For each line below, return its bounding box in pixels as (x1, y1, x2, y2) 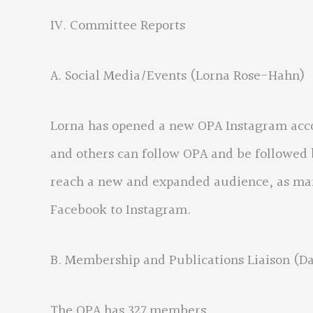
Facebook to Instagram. (50, 199, 191, 221)
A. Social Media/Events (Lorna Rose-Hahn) (50, 65, 305, 87)
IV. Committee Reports (50, 15, 185, 37)
